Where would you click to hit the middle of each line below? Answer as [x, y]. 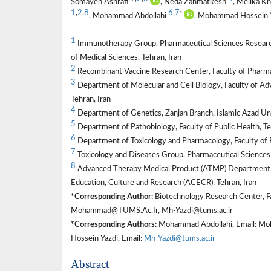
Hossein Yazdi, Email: [107, 239]
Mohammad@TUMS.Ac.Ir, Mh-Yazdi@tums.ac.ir [152, 211]
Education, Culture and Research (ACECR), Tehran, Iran [164, 183]
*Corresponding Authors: [114, 225]
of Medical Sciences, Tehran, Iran [126, 58]
